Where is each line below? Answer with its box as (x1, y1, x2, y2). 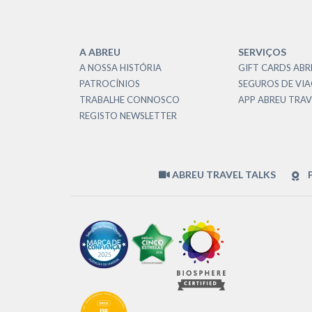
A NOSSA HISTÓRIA (79, 62, 162, 73)
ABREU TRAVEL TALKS (170, 169, 276, 180)
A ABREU (79, 46, 120, 58)
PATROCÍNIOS (79, 78, 140, 89)
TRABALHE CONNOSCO (79, 94, 180, 105)
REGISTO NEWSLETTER (79, 110, 177, 121)
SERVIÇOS (238, 46, 286, 58)
